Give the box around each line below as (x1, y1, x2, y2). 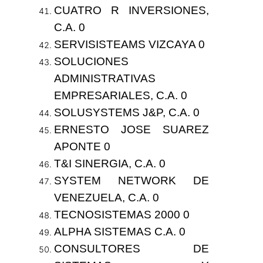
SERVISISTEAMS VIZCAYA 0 (53, 38, 205, 51)
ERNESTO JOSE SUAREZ (53, 123, 210, 136)
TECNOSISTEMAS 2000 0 (53, 208, 190, 221)
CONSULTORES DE (53, 242, 210, 255)
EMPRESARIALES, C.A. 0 (53, 89, 187, 102)
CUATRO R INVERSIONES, (53, 4, 210, 17)
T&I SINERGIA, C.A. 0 (53, 157, 166, 170)
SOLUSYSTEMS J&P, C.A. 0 (53, 106, 200, 119)
